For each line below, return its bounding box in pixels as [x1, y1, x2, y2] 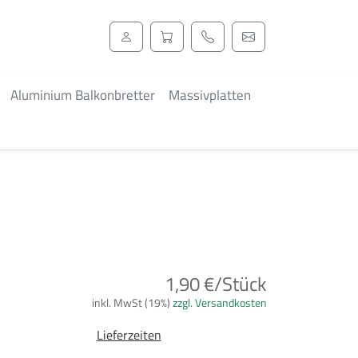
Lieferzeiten [96, 325, 161, 344]
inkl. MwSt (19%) [92, 294, 173, 311]
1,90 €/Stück [165, 269, 267, 298]
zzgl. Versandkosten [173, 294, 267, 311]
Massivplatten [169, 85, 251, 105]
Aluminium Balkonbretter [10, 85, 155, 105]
